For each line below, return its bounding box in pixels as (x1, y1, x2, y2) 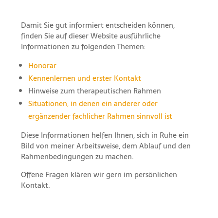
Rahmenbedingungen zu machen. (20, 150, 134, 163)
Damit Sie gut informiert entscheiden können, (20, 18, 175, 31)
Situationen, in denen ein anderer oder (28, 97, 158, 109)
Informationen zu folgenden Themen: (20, 40, 145, 53)
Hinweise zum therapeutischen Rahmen (28, 84, 161, 97)
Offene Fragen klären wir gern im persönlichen (20, 168, 177, 181)
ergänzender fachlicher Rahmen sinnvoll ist (28, 109, 172, 122)
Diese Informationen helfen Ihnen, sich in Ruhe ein (20, 128, 189, 141)
